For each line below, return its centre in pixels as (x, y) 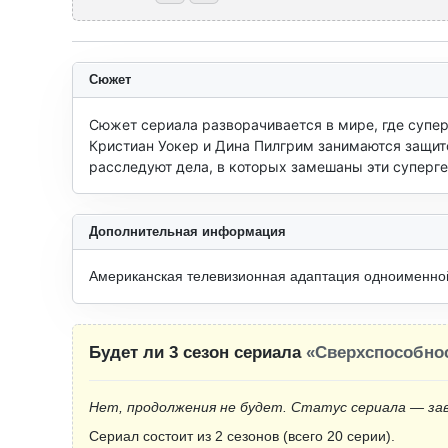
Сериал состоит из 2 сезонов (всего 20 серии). (242, 436)
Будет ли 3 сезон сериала (197, 352)
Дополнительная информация (187, 231)
